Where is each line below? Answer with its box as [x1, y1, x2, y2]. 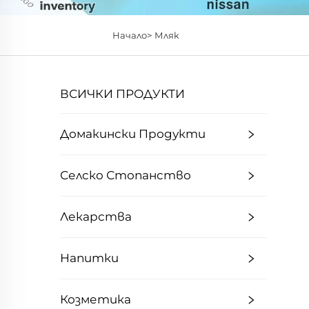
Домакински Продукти [60, 127, 206, 141]
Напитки [60, 251, 119, 265]
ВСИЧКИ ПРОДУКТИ [60, 87, 185, 101]
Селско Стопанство [60, 168, 191, 182]
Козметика [60, 292, 131, 306]
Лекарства [60, 210, 132, 223]
